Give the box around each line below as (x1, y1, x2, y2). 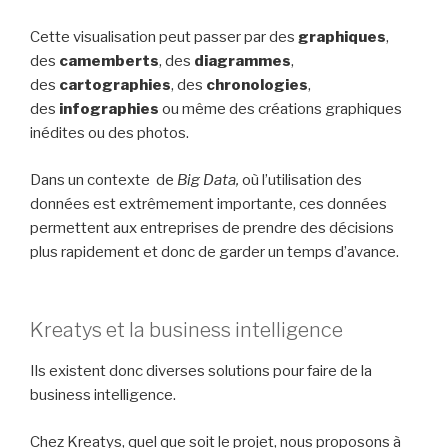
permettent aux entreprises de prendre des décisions (30, 218, 394, 237)
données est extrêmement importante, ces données (30, 194, 387, 213)
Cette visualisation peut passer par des (30, 28, 298, 46)
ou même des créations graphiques (159, 100, 402, 118)
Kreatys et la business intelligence (30, 318, 343, 342)
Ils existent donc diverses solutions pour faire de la (30, 362, 372, 380)
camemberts (59, 52, 159, 70)
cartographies (59, 76, 171, 94)
